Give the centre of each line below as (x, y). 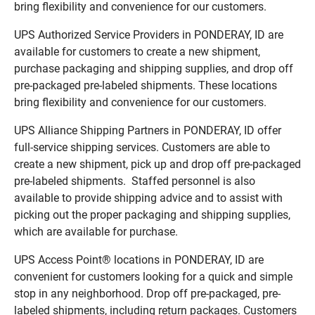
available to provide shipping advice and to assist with (148, 198)
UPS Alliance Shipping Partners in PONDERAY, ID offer (148, 130)
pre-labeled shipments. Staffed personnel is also (135, 181)
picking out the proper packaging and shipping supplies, (152, 214)
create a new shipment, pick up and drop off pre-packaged (157, 164)
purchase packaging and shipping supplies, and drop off (154, 68)
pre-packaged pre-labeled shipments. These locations (146, 85)
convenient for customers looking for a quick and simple (153, 276)
